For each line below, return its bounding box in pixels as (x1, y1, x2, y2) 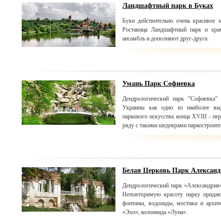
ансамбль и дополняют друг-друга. (122, 35, 209, 42)
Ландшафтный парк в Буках (122, 2, 213, 9)
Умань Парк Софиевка (122, 80, 195, 87)
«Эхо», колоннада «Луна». (122, 209, 187, 216)
